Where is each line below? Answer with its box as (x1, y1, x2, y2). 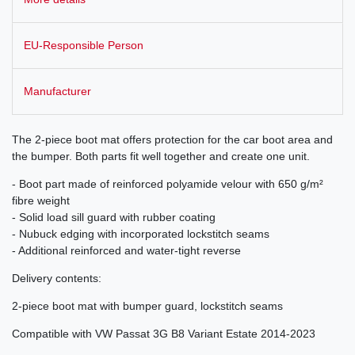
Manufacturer (24, 85, 91, 98)
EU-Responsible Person (24, 38, 143, 52)
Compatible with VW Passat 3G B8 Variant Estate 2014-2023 (12, 327, 315, 341)
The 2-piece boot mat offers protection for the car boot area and (12, 133, 333, 147)
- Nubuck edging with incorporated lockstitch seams (12, 227, 269, 241)
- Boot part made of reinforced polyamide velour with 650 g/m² (12, 177, 323, 191)
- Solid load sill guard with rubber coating (12, 211, 216, 224)
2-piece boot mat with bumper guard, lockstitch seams (12, 300, 283, 313)
